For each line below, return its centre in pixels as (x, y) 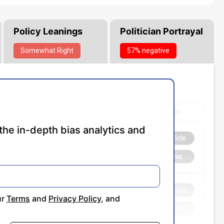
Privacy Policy (74, 199)
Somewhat (38, 51)
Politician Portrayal (161, 31)
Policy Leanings (48, 31)
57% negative (148, 51)
